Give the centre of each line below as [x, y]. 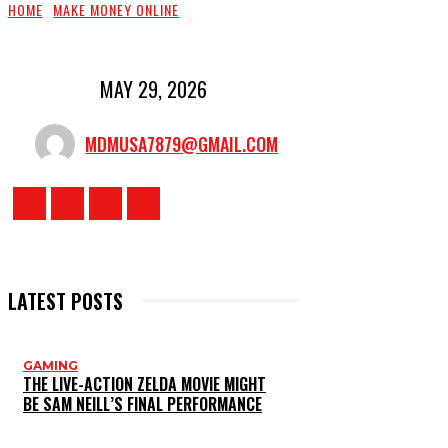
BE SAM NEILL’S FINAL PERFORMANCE [142, 404]
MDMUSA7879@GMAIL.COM [182, 144]
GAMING [50, 366]
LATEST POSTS [65, 301]
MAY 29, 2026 [153, 89]
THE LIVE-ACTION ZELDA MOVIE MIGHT [144, 384]
